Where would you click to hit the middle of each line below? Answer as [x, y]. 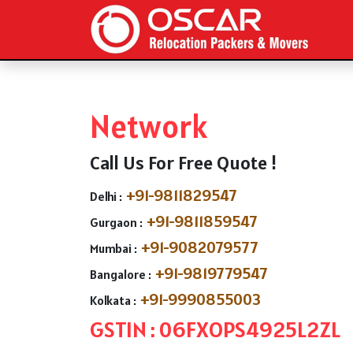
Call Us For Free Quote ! [184, 163]
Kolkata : [113, 301]
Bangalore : [121, 275]
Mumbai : [113, 249]
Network [149, 127]
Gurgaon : [116, 223]
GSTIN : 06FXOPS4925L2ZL [215, 330]
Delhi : [106, 197]
